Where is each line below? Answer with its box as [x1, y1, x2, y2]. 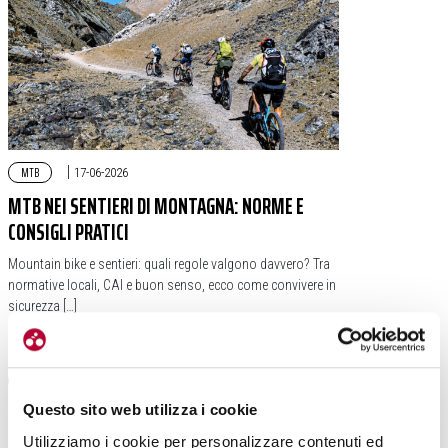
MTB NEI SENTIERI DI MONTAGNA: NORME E [8, 188, 304, 224]
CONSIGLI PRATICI [8, 214, 129, 250]
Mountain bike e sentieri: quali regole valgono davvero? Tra [8, 255, 330, 272]
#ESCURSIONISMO [166, 335, 261, 351]
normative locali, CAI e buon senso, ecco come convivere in [8, 276, 336, 293]
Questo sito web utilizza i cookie [23, 401, 258, 419]
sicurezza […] [8, 297, 77, 314]
